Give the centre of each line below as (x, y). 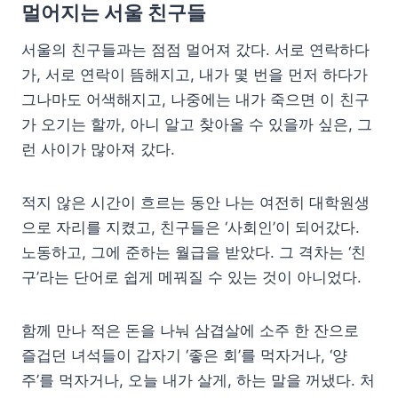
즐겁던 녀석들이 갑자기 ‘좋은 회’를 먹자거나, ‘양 (184, 355)
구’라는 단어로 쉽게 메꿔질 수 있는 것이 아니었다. (191, 277)
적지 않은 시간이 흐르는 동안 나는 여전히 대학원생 (195, 202)
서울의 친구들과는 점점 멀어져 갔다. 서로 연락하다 (195, 49)
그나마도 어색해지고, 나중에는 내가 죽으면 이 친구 (195, 99)
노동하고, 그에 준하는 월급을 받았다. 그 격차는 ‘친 (194, 252)
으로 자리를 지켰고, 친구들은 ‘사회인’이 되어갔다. (191, 227)
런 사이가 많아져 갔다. (98, 149)
